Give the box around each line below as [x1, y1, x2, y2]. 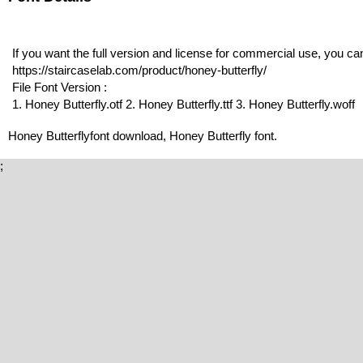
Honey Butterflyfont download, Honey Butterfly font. [8, 129, 277, 143]
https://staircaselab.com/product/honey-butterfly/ [12, 63, 267, 78]
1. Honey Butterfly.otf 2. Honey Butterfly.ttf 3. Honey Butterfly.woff [12, 97, 355, 112]
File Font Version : [12, 80, 107, 95]
